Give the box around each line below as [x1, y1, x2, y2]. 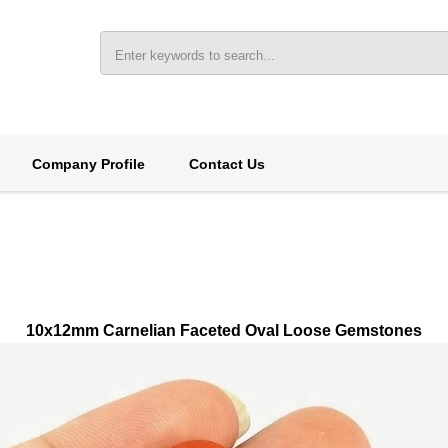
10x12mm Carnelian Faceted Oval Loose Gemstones [26, 322, 422, 339]
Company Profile [31, 156, 145, 172]
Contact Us [188, 156, 265, 172]
